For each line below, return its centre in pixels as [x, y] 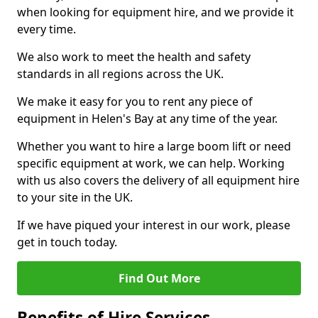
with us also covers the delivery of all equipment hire [158, 180]
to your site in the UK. [75, 197]
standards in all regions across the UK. [120, 74]
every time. [46, 29]
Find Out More [159, 278]
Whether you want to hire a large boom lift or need [154, 146]
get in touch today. [67, 242]
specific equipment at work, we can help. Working [151, 163]
